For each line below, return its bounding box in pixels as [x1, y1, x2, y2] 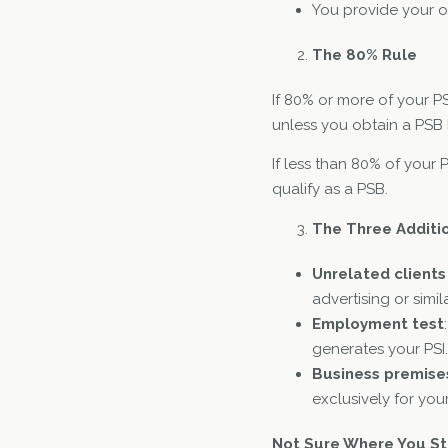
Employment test [312, 314, 444, 333]
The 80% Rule [312, 45, 417, 64]
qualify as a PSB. [272, 180, 388, 199]
